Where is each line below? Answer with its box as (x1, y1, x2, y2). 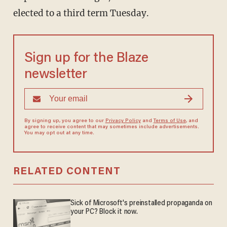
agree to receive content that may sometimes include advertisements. (24, 125, 199, 130)
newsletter (24, 68, 87, 82)
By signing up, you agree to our (24, 119, 105, 124)
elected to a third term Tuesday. (13, 8, 149, 19)
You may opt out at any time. (24, 131, 94, 136)
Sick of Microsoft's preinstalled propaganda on (70, 200, 212, 208)
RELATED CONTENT (13, 167, 121, 177)
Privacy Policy (105, 119, 141, 124)
